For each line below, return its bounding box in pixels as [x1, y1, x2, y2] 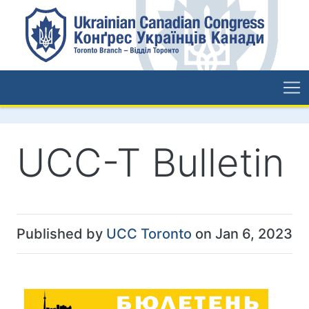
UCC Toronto [106, 226, 192, 243]
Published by [17, 226, 106, 243]
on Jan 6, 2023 [192, 226, 292, 243]
